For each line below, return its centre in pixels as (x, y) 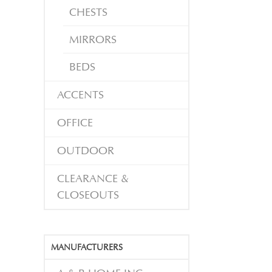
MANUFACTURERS (87, 248)
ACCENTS (80, 95)
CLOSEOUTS (88, 195)
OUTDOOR (86, 151)
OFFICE (75, 123)
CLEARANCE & (93, 179)
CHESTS (88, 13)
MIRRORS (93, 40)
